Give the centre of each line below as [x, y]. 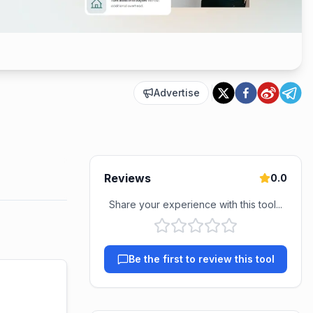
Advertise [177, 93]
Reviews [128, 178]
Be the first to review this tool [201, 259]
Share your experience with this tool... [196, 204]
